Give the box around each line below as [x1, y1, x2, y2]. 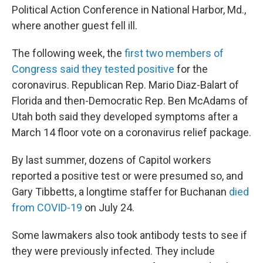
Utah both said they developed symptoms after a [12, 110, 238, 123]
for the [174, 63, 208, 76]
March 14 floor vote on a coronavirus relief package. [12, 126, 251, 139]
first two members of [124, 47, 224, 60]
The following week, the [12, 47, 124, 60]
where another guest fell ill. [12, 19, 137, 32]
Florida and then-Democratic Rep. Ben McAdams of [12, 95, 248, 107]
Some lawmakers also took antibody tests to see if [12, 229, 247, 242]
